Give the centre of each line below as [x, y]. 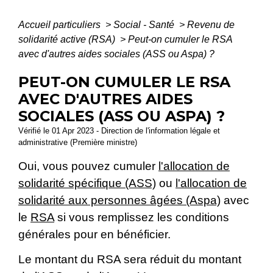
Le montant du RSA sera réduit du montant [130, 260]
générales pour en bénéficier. [94, 234]
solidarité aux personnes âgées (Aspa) [119, 200]
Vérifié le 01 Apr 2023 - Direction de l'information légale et [119, 130]
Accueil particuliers [61, 24]
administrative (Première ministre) [78, 142]
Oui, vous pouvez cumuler [88, 166]
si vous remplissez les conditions [142, 217]
